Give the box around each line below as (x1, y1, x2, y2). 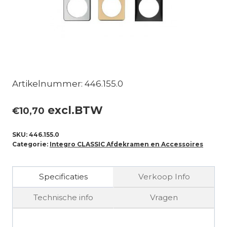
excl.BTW (45, 103, 103, 117)
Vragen (150, 193, 178, 203)
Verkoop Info (138, 172, 190, 182)
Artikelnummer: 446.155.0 (12, 79, 123, 89)
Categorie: (12, 140, 50, 148)
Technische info (33, 193, 93, 203)
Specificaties (39, 172, 88, 182)
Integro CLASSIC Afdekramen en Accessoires (50, 140, 203, 148)
